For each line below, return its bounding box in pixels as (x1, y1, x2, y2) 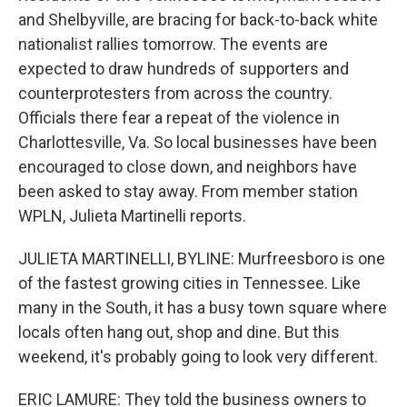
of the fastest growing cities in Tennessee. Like (18, 273, 361, 293)
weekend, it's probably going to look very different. (18, 347, 378, 366)
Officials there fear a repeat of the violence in (18, 108, 340, 127)
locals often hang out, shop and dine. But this (18, 323, 340, 342)
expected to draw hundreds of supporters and (18, 59, 349, 78)
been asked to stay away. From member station (18, 182, 358, 201)
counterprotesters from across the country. (18, 84, 333, 103)
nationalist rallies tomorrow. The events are (18, 35, 328, 54)
